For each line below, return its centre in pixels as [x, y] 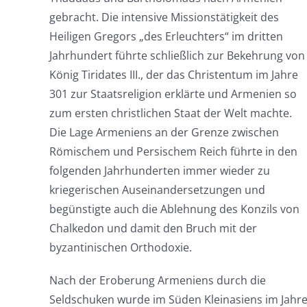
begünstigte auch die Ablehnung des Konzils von [174, 209]
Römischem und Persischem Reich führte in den [173, 151]
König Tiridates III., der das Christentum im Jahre [173, 75]
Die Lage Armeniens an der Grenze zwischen [164, 132]
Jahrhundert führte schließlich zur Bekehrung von [177, 56]
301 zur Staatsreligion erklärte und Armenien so [173, 94]
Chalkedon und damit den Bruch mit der [153, 228]
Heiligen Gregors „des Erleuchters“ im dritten [166, 36]
